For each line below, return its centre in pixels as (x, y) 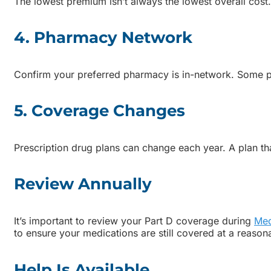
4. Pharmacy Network (103, 38)
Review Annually (83, 184)
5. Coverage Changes (100, 111)
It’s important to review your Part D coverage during (134, 221)
